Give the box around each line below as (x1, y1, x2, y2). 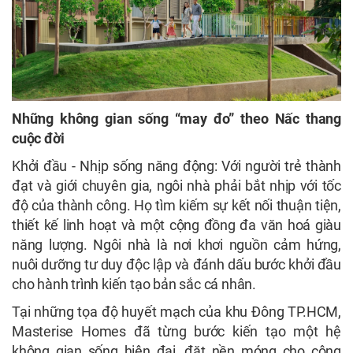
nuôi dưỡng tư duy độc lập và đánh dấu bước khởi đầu (12, 256, 341, 273)
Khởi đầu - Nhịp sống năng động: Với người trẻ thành (12, 158, 341, 175)
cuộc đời (12, 130, 68, 147)
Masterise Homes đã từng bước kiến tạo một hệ (12, 323, 341, 340)
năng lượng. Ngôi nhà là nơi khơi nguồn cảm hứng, (12, 236, 341, 254)
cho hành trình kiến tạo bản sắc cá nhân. (12, 276, 256, 293)
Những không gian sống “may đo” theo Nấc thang (12, 110, 341, 128)
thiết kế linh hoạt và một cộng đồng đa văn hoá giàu (12, 217, 341, 234)
